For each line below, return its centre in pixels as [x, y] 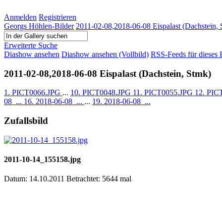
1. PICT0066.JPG [33, 93]
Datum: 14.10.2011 [35, 179]
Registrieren [57, 17]
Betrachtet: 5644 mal [99, 179]
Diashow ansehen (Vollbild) [105, 54]
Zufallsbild [26, 121]
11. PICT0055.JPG [164, 93]
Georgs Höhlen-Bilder [39, 26]
